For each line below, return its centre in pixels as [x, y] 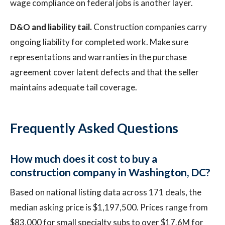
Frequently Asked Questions [94, 128]
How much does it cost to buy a [84, 158]
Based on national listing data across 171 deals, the [106, 192]
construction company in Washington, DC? [110, 172]
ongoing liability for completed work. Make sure [99, 42]
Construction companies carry [149, 27]
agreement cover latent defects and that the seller [104, 72]
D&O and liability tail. [51, 27]
